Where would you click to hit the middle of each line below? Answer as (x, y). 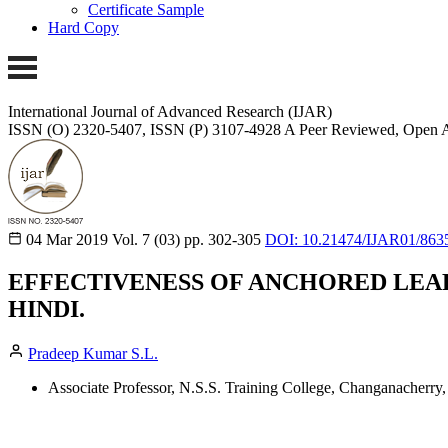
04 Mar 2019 (67, 239)
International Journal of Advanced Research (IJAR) (170, 111)
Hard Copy (83, 28)
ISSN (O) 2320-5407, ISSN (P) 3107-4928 (144, 129)
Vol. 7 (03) (146, 239)
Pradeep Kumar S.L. (93, 353)
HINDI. (46, 308)
